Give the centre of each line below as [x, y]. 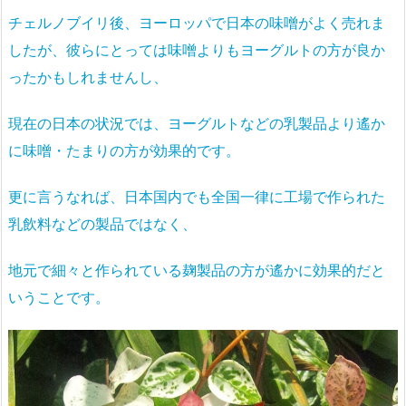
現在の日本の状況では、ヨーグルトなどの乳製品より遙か [197, 124]
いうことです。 [59, 297]
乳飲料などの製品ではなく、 [102, 223]
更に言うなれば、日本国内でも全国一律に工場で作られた [197, 196]
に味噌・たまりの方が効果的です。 [124, 151]
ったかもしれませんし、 [88, 77]
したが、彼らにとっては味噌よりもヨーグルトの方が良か [197, 50]
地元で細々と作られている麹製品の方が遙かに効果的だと [197, 270]
